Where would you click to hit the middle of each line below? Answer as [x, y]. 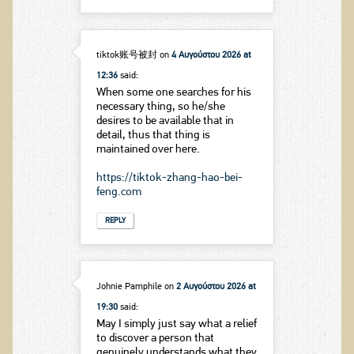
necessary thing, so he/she [160, 107]
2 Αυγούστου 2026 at [216, 286]
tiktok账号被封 [126, 56]
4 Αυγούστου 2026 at [211, 56]
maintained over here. [148, 150]
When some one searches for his [173, 93]
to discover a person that [155, 338]
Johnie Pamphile [129, 286]
